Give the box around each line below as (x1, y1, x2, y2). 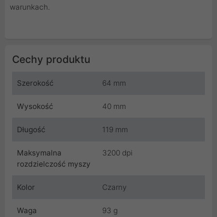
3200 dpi (102, 148, 133, 158)
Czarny (102, 183, 126, 192)
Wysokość (17, 102, 53, 111)
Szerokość (17, 78, 54, 88)
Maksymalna (17, 148, 62, 158)
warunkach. (10, 2, 50, 12)
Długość (17, 125, 46, 135)
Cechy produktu (12, 53, 90, 66)
